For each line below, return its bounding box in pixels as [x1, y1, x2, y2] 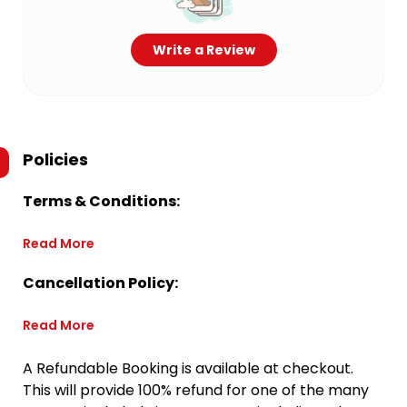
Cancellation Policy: [23, 273, 178, 293]
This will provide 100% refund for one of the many [23, 380, 369, 401]
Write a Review [152, 41, 255, 59]
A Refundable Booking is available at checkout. [23, 358, 353, 379]
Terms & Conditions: [23, 191, 180, 212]
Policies [23, 148, 88, 171]
